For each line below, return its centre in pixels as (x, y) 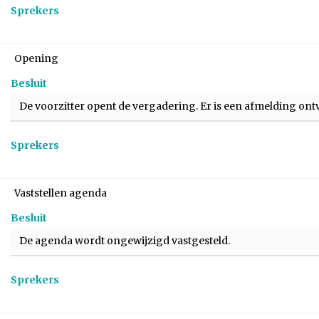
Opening (36, 58)
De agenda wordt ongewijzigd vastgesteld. (125, 241)
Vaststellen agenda (61, 193)
